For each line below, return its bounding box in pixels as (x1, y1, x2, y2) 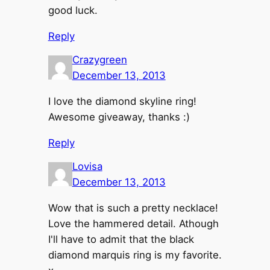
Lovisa (72, 160, 102, 173)
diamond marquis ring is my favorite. (48, 249, 222, 262)
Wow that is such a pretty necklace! (48, 202, 218, 215)
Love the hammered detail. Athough (48, 218, 219, 230)
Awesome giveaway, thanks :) (48, 111, 190, 123)
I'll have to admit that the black (48, 233, 194, 246)
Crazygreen (72, 54, 127, 66)
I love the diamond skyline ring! (48, 95, 196, 107)
